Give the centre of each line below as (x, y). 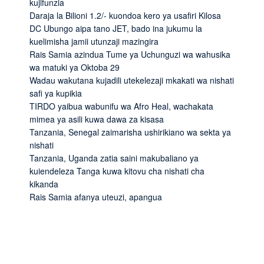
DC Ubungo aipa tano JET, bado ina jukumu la (116, 28)
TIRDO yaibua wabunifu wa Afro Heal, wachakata (121, 106)
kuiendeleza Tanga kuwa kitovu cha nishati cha (117, 171)
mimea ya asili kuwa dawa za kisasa (97, 119)
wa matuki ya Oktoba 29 (75, 67)
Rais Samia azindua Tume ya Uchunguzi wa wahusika (130, 54)
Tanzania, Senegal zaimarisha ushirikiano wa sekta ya (130, 132)
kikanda (44, 184)
